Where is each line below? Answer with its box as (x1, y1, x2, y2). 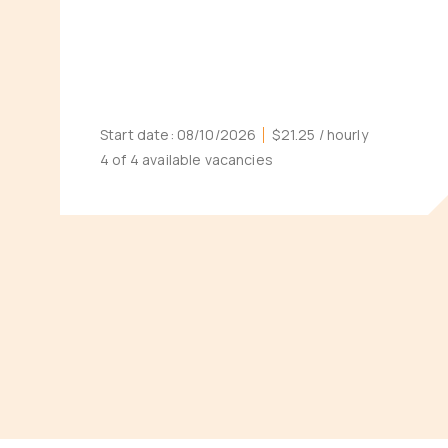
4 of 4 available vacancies (100, 150, 273, 169)
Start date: (100, 125, 177, 144)
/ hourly (315, 125, 368, 144)
